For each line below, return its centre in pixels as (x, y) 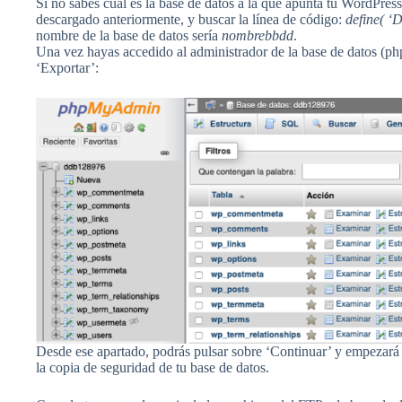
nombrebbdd (258, 36)
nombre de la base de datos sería (129, 36)
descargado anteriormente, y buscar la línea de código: (191, 20)
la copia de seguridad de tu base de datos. (153, 368)
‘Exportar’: (67, 68)
